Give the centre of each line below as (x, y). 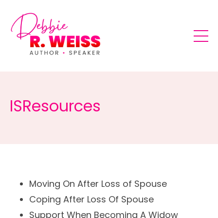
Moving (45, 184)
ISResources (55, 106)
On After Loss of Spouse (114, 184)
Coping (45, 200)
